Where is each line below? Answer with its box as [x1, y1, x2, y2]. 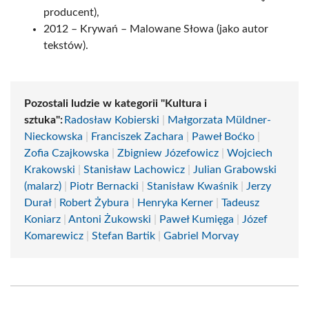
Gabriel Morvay [163, 230, 239, 241]
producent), [43, 7, 99, 18]
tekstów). [43, 40, 88, 51]
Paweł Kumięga [159, 214, 234, 225]
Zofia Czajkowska [24, 148, 109, 159]
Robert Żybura [59, 197, 129, 208]
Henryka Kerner [137, 197, 213, 208]
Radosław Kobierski [64, 114, 159, 126]
